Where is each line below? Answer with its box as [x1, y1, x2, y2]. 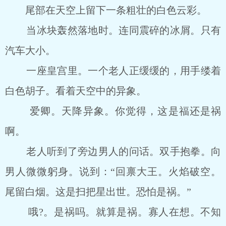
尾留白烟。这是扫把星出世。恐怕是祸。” [5, 186, 191, 197]
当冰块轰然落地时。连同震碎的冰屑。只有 [5, 25, 221, 36]
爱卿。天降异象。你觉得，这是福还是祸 [5, 105, 221, 117]
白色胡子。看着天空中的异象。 [5, 85, 146, 96]
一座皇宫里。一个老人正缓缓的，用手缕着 [5, 65, 221, 76]
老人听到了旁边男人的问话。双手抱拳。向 [5, 146, 221, 157]
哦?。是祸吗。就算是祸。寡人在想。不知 [5, 206, 221, 217]
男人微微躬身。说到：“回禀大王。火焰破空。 [5, 166, 221, 177]
